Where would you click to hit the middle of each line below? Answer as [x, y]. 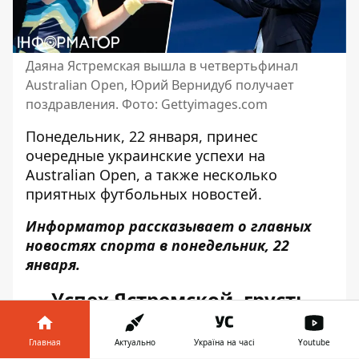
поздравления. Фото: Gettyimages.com [147, 104]
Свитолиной [179, 325]
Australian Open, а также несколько [151, 175]
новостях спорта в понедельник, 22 [157, 245]
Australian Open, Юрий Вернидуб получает [160, 85]
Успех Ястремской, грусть [179, 299]
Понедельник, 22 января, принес [142, 136]
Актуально [135, 342]
